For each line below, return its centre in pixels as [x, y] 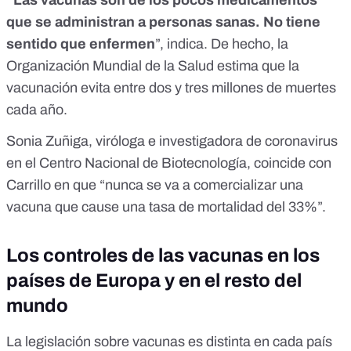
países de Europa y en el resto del [154, 281]
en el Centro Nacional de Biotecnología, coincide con [169, 163]
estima [239, 66]
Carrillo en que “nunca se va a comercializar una [155, 185]
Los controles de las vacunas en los [163, 256]
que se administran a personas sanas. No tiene [163, 22]
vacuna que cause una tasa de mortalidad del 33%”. [166, 207]
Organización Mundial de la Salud [112, 66]
